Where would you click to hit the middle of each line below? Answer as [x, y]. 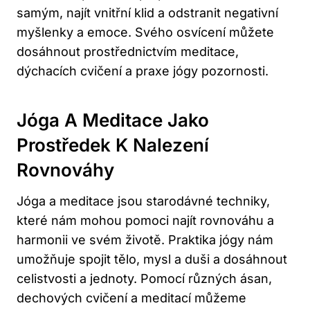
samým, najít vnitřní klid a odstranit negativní [147, 13]
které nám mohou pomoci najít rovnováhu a [145, 221]
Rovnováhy [65, 170]
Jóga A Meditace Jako [113, 120]
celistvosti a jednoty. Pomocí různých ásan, [144, 279]
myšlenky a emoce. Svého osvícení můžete [145, 33]
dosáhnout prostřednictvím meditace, [128, 52]
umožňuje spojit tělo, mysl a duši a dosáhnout [152, 259]
